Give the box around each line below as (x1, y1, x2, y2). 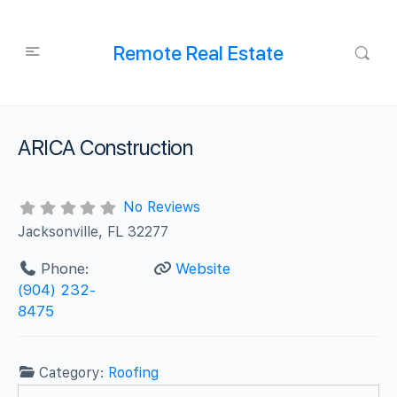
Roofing (108, 363, 160, 381)
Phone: (40, 259, 90, 277)
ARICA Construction (18, 135, 193, 160)
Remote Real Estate (113, 41, 284, 65)
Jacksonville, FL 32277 (18, 222, 169, 240)
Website (175, 259, 230, 277)
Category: (39, 363, 109, 381)
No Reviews (122, 198, 200, 215)
